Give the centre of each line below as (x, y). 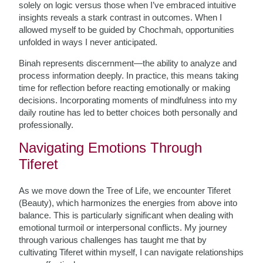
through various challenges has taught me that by (113, 240)
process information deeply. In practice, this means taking (129, 75)
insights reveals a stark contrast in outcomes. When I (121, 17)
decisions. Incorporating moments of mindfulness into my (128, 100)
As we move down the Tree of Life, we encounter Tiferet (125, 190)
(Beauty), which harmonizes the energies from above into (128, 203)
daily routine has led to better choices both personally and (128, 112)
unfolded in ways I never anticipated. (88, 42)
